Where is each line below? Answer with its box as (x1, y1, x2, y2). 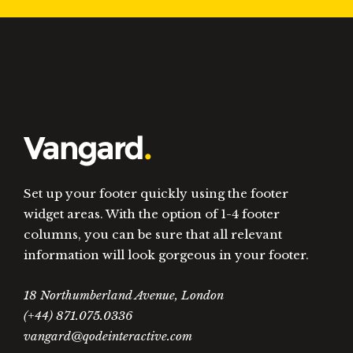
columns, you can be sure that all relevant (24, 226, 282, 242)
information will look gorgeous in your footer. (24, 247, 309, 262)
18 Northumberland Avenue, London (24, 287, 224, 303)
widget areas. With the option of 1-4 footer (24, 206, 280, 221)
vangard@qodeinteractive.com (24, 328, 192, 344)
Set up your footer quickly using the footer (24, 185, 288, 201)
